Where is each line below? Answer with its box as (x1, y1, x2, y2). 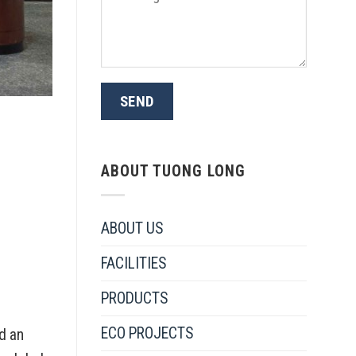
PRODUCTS (101, 289, 168, 308)
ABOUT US (101, 219, 164, 238)
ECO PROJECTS (101, 324, 194, 343)
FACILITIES (101, 254, 167, 273)
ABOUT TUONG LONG (101, 161, 246, 180)
